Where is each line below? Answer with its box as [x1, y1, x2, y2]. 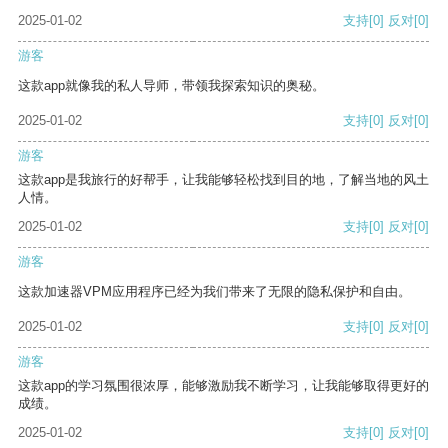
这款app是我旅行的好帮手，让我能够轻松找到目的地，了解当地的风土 [18, 172, 429, 188]
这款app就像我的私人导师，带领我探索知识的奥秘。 [18, 78, 325, 94]
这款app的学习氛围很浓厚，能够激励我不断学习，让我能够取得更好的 [18, 378, 429, 394]
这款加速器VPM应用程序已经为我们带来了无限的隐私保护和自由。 [18, 284, 411, 300]
